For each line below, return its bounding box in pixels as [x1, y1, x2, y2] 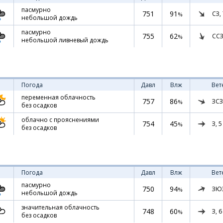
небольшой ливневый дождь [21, 36, 109, 44]
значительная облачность [21, 203, 100, 212]
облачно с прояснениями [21, 115, 99, 124]
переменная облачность [21, 93, 96, 102]
